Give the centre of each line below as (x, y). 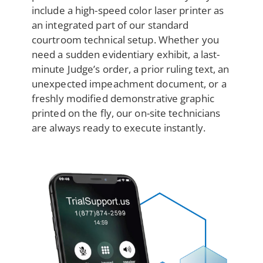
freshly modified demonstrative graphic (123, 98)
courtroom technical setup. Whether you (125, 39)
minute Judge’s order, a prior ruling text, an (130, 69)
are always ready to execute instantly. (118, 127)
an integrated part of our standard (110, 25)
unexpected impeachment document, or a (129, 83)
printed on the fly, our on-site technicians (126, 113)
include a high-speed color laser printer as (128, 10)
